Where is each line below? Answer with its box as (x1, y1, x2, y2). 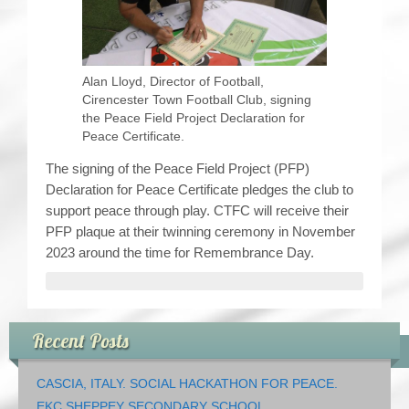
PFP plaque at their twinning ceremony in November (46, 224, 355, 240)
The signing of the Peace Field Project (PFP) (46, 161, 309, 177)
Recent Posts (32, 329, 129, 353)
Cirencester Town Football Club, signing (82, 92, 311, 108)
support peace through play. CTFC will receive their (46, 203, 349, 219)
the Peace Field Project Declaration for (82, 110, 305, 126)
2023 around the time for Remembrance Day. (46, 245, 314, 261)
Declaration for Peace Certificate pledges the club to (46, 182, 353, 198)
